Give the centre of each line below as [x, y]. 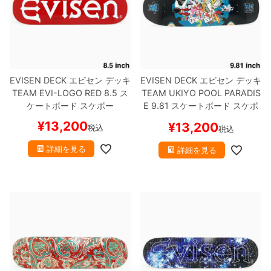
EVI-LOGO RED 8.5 [77, 93]
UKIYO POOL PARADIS [213, 93]
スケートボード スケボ [214, 106]
